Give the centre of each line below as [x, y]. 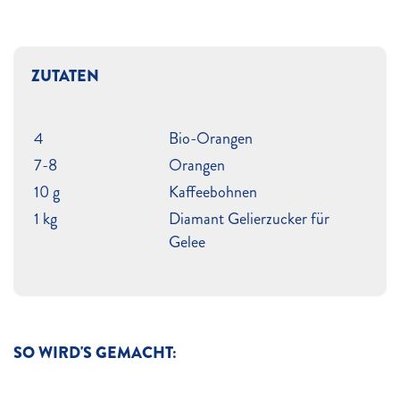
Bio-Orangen [211, 138]
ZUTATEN [65, 76]
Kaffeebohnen [213, 192]
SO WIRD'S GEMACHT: [95, 353]
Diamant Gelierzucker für [249, 219]
